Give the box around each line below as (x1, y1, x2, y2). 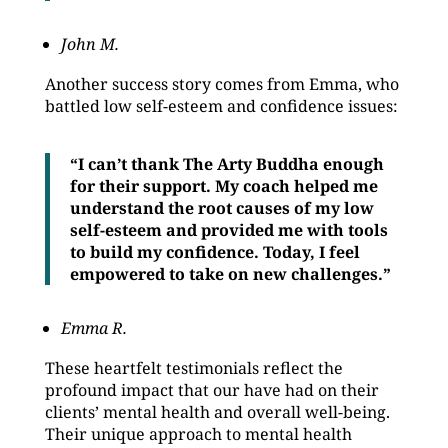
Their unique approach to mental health (44, 423, 352, 445)
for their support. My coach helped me (69, 175, 378, 197)
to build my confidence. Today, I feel (69, 241, 360, 263)
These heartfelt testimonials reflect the (44, 357, 343, 379)
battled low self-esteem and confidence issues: (44, 95, 398, 117)
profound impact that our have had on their (44, 379, 379, 401)
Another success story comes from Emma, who (44, 73, 399, 95)
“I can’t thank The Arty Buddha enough (69, 153, 384, 175)
